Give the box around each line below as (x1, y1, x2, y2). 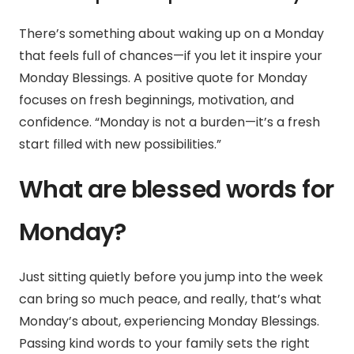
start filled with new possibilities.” (19, 135, 221, 154)
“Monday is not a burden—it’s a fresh (95, 113, 320, 132)
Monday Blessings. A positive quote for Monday (19, 69, 307, 88)
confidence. (19, 113, 95, 132)
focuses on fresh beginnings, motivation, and (19, 91, 294, 110)
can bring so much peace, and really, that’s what (19, 290, 322, 309)
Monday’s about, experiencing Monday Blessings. (19, 312, 319, 331)
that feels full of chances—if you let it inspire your (19, 47, 322, 66)
